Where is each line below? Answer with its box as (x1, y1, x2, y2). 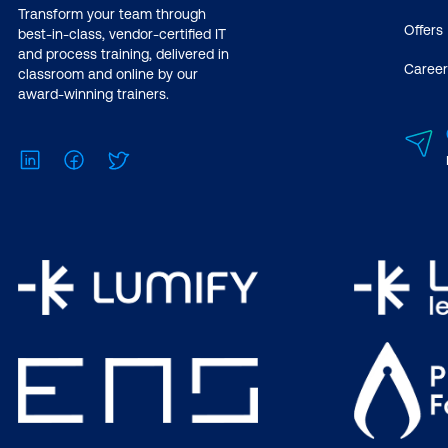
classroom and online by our (18, 66, 198, 83)
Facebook (86, 148, 156, 167)
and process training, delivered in (18, 46, 229, 63)
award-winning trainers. (18, 86, 169, 103)
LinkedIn (42, 148, 102, 167)
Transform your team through (18, 6, 206, 23)
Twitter (130, 148, 178, 167)
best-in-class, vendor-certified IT (18, 26, 226, 43)
